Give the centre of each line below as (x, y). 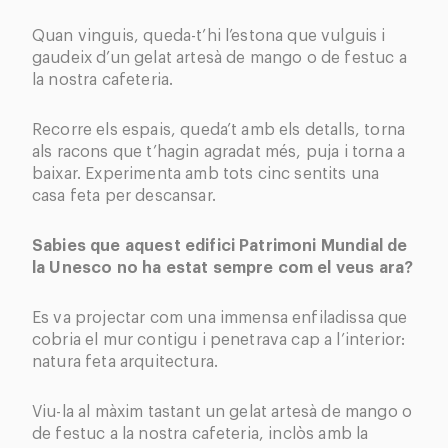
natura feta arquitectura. (125, 361)
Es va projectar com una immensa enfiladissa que (220, 317)
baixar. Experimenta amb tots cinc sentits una (206, 173)
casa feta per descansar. (124, 195)
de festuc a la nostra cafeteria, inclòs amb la (200, 433)
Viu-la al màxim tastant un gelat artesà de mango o (222, 411)
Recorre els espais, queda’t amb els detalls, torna (219, 129)
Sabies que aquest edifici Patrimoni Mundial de (220, 245)
